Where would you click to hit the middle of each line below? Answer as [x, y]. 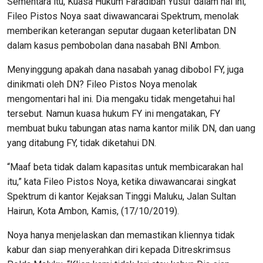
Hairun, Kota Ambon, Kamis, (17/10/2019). [93, 211]
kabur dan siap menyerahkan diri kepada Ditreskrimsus [119, 250]
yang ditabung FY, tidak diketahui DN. [82, 143]
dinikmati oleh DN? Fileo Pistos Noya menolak [102, 84]
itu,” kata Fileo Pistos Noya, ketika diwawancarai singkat [122, 182]
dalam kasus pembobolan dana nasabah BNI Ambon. [114, 45]
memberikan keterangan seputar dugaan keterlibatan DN [122, 31]
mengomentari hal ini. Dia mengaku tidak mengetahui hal [121, 99]
